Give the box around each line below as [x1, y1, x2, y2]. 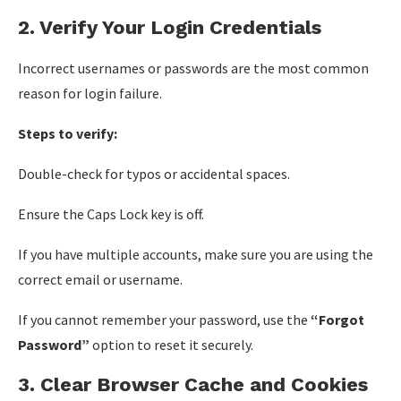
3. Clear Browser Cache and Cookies [18, 373, 368, 396]
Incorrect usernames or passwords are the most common [18, 59, 369, 77]
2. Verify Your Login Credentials [18, 16, 321, 38]
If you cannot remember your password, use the [18, 311, 311, 328]
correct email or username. [18, 270, 183, 288]
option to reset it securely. [90, 336, 253, 354]
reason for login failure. [18, 84, 162, 102]
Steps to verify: [18, 124, 117, 142]
